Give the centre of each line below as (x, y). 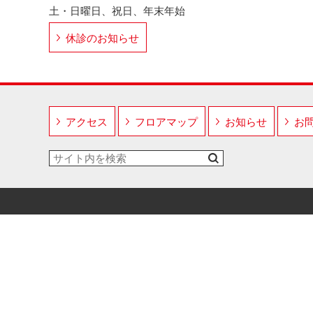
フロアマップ (166, 122)
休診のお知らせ (102, 38)
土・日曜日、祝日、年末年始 (117, 11)
